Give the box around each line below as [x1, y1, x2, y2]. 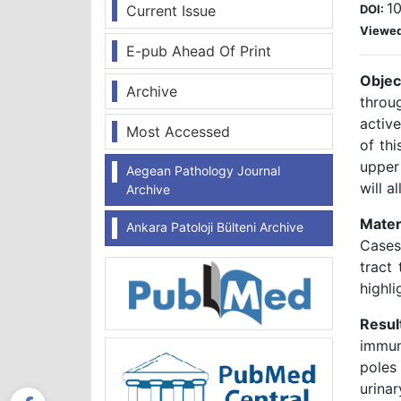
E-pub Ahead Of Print [126, 42, 271, 60]
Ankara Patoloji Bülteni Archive [126, 219, 303, 235]
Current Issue [126, 2, 216, 20]
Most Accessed [126, 123, 230, 141]
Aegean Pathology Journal [126, 163, 280, 178]
